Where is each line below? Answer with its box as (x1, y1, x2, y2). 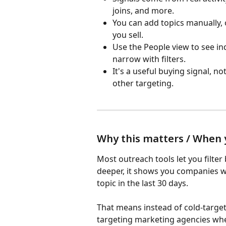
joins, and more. (112, 5, 174, 17)
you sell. (112, 29, 143, 41)
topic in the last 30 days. (97, 178, 188, 189)
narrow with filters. (112, 53, 186, 65)
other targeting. (112, 78, 174, 89)
